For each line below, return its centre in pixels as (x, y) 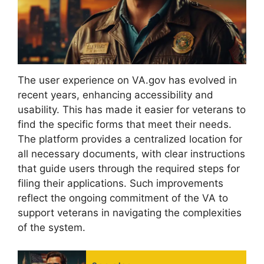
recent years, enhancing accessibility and (115, 95)
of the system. (52, 228)
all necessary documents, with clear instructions (131, 154)
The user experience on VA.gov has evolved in (127, 80)
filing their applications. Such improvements (121, 184)
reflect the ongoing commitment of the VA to (123, 198)
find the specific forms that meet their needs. (125, 125)
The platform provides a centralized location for (130, 139)
